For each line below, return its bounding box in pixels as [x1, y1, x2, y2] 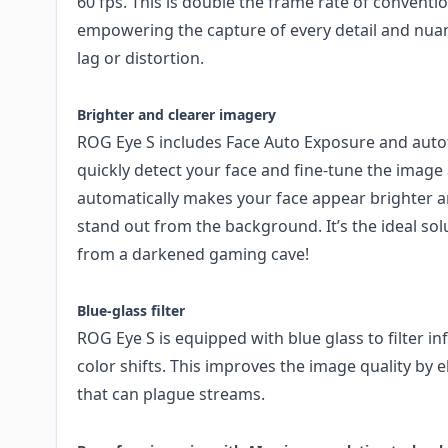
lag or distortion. [77, 47, 204, 70]
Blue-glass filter [77, 301, 185, 321]
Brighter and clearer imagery [77, 105, 276, 125]
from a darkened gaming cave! [77, 243, 309, 266]
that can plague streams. [77, 383, 265, 406]
